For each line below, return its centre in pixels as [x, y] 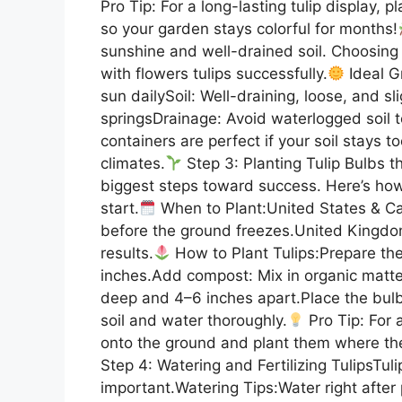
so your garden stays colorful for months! [249, 28]
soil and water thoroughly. [194, 320]
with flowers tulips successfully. [214, 73]
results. [127, 253]
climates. [133, 163]
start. [120, 208]
